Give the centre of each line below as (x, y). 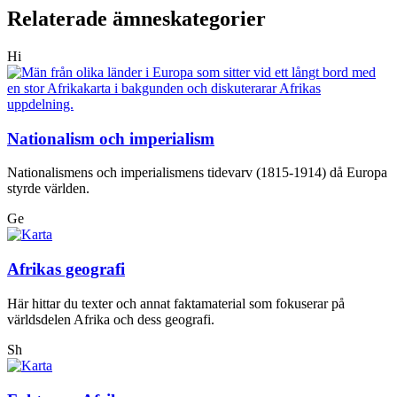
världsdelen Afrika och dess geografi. (111, 319)
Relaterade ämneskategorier (136, 19)
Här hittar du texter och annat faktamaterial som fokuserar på (176, 303)
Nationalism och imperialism (111, 138)
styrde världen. (48, 189)
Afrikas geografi (66, 269)
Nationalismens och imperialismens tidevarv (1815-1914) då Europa (197, 173)
